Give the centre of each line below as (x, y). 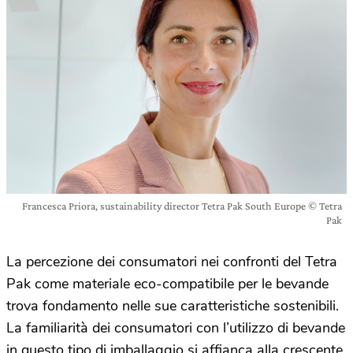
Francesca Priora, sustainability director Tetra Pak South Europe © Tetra (182, 206)
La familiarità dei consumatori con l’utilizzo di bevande (176, 328)
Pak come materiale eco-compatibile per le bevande (167, 284)
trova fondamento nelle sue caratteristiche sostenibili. (173, 306)
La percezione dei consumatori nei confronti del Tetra (172, 262)
